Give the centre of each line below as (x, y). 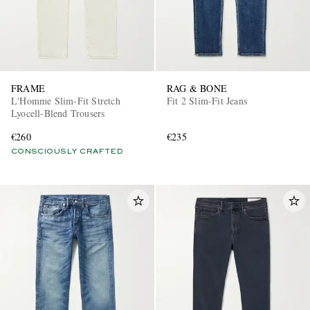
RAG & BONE (197, 88)
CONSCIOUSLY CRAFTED (67, 151)
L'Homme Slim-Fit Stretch (66, 100)
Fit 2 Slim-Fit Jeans (207, 100)
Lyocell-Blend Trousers (58, 113)
